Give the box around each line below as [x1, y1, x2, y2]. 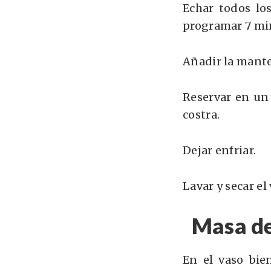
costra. [183, 108, 220, 122]
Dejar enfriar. [183, 143, 256, 157]
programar [183, 19, 243, 33]
